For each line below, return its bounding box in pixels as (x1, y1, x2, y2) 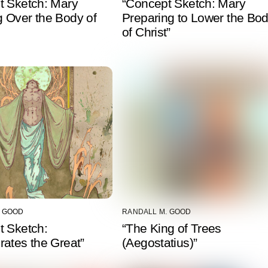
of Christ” (122, 25, 170, 39)
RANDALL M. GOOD (122, 207, 191, 216)
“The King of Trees (122, 221, 221, 235)
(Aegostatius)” (122, 235, 197, 249)
